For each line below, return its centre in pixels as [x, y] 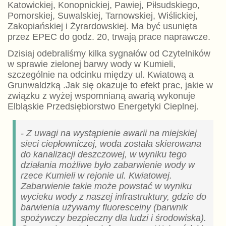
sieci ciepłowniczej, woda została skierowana [111, 144]
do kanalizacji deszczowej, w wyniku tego [103, 154]
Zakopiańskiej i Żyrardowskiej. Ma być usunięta [102, 26]
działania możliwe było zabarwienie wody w [107, 165]
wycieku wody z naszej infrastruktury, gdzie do [113, 196]
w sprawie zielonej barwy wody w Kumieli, [91, 64]
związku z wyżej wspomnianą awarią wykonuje [101, 96]
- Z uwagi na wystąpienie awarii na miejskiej [108, 133]
